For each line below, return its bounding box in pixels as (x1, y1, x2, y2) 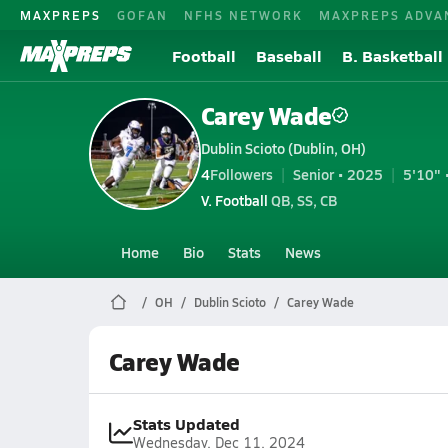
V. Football (200, 189, 268, 210)
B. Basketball (342, 44, 443, 67)
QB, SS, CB (267, 189, 337, 210)
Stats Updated (132, 412, 240, 435)
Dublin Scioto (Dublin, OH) (200, 137, 366, 158)
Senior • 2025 (292, 163, 383, 184)
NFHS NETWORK (184, 6, 303, 23)
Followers (209, 163, 273, 184)
